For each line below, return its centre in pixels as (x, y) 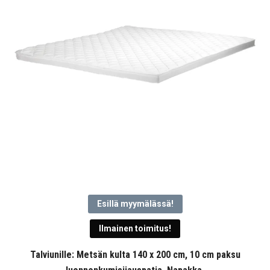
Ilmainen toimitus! (135, 228)
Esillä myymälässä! (135, 204)
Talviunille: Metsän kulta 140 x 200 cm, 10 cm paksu (135, 255)
